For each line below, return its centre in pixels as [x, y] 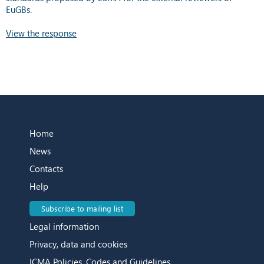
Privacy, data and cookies [78, 244]
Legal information [64, 226]
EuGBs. [19, 9]
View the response [41, 33]
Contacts [46, 168]
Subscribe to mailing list [82, 208]
